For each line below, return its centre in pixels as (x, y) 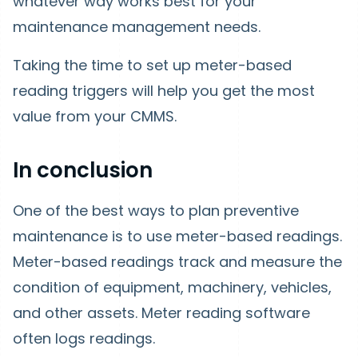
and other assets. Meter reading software (161, 313)
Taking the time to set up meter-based (152, 65)
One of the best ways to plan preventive (156, 211)
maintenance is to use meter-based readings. (177, 236)
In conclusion (83, 170)
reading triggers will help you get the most (164, 91)
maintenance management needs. (139, 27)
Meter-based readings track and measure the (177, 262)
